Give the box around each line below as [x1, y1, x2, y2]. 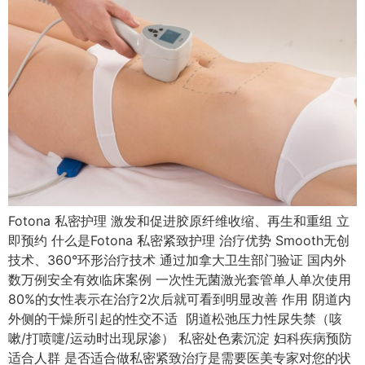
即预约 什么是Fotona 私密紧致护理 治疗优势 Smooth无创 [8, 231, 350, 248]
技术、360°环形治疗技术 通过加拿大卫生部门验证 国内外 [8, 251, 346, 268]
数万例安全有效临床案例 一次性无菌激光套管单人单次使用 [8, 270, 351, 288]
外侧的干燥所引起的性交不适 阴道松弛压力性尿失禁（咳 [8, 310, 342, 327]
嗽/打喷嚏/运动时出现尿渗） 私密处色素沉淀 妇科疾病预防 [8, 329, 352, 346]
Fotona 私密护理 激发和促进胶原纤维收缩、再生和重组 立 [8, 212, 350, 229]
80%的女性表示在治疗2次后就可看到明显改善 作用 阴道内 [8, 290, 351, 307]
